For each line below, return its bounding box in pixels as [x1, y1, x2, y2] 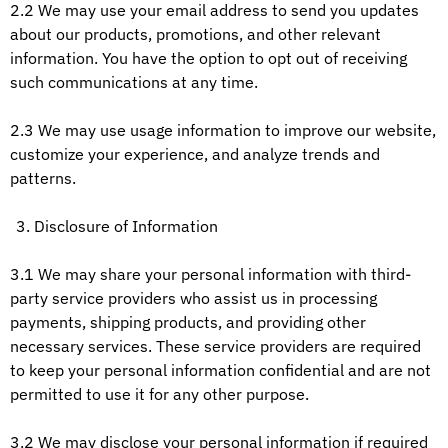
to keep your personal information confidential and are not [10, 360, 431, 380]
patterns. [10, 168, 76, 188]
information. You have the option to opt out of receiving [10, 48, 407, 68]
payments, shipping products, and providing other [10, 312, 366, 332]
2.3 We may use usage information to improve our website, [10, 120, 436, 140]
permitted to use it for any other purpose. [10, 384, 309, 404]
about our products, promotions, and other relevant [10, 24, 381, 44]
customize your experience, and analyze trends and [10, 144, 380, 164]
